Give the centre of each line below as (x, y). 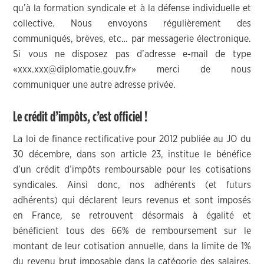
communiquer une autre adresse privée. (95, 85)
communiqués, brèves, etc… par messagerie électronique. (132, 39)
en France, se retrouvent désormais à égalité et (132, 216)
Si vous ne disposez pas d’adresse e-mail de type (132, 54)
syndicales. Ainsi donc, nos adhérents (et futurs (132, 185)
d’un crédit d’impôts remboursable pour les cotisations (132, 170)
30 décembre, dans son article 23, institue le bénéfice (132, 154)
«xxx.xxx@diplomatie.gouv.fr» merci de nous (132, 70)
